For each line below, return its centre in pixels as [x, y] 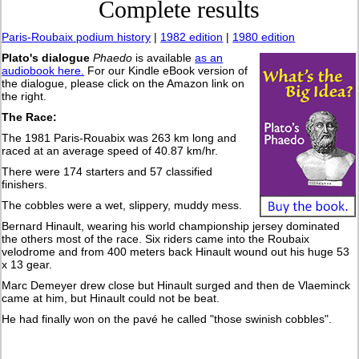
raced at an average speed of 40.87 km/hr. [110, 151]
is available [164, 58]
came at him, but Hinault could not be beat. [111, 298]
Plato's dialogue [46, 58]
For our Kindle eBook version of [166, 71]
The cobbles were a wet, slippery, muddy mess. [122, 206]
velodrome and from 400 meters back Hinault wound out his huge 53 [176, 252]
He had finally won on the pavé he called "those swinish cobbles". [167, 319]
